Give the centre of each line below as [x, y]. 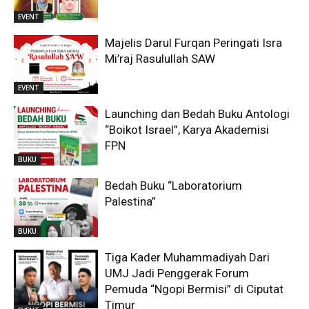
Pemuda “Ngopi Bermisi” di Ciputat [195, 289]
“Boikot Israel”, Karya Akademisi [187, 130]
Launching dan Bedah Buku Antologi [198, 114]
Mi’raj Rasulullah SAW [160, 58]
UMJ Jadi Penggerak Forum [177, 273]
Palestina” [131, 201]
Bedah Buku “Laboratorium [174, 185]
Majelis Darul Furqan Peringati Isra [194, 42]
